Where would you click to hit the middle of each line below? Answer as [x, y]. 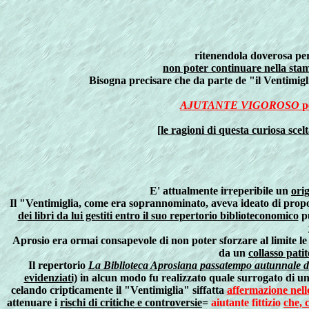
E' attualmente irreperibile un [220, 191]
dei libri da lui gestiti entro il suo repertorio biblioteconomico [158, 216]
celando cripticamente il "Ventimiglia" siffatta [119, 290]
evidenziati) [50, 278]
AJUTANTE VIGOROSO [240, 105]
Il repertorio [58, 265]
